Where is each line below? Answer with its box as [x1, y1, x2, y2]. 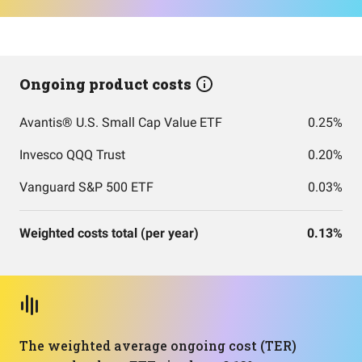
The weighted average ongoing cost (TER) [19, 337, 297, 354]
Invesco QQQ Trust [19, 147, 125, 162]
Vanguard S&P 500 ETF [19, 179, 154, 195]
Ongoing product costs [19, 74, 195, 94]
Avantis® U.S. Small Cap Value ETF [19, 115, 222, 130]
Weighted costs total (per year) [19, 225, 199, 241]
